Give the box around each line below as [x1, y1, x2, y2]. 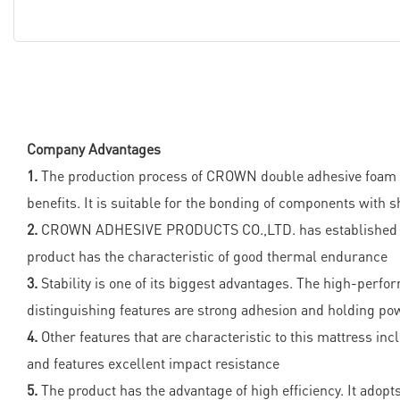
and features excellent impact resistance [27, 354, 279, 373]
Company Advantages [27, 139, 161, 159]
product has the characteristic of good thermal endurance [27, 246, 387, 266]
